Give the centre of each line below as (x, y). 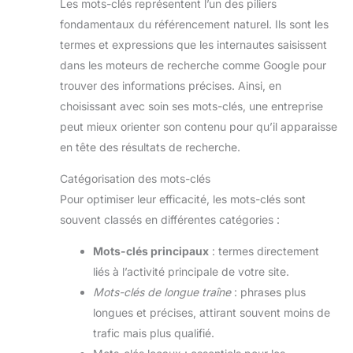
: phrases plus (268, 292)
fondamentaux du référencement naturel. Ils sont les (194, 24)
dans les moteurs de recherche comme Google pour (193, 65)
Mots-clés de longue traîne (162, 292)
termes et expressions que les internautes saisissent (193, 45)
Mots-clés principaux (151, 251)
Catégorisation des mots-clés (135, 179)
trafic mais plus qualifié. (154, 333)
